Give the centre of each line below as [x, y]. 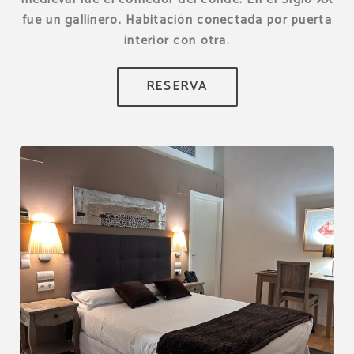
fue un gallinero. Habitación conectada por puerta [177, 20]
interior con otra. [177, 40]
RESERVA [177, 86]
